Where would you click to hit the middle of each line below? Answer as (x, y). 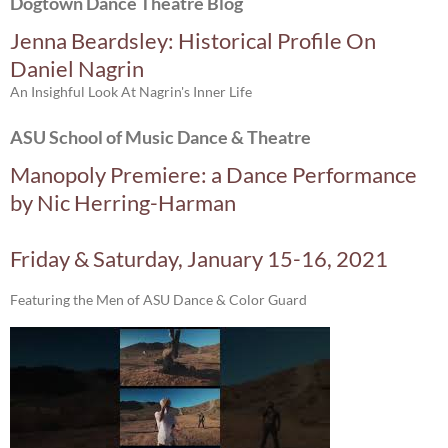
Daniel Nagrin (77, 68)
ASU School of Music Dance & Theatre (160, 137)
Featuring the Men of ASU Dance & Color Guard (158, 299)
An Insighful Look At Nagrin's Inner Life (131, 91)
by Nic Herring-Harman (123, 202)
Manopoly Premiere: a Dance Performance (213, 174)
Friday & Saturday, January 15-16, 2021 (199, 258)
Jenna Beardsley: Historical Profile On (193, 40)
